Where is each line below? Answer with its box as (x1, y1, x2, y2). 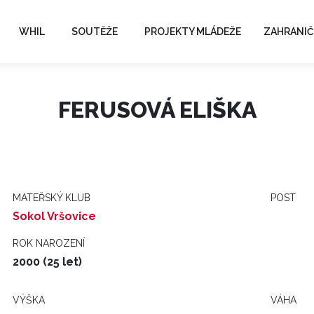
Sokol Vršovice (13, 210, 96, 223)
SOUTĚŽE (71, 25, 118, 37)
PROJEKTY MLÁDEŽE (144, 25, 241, 37)
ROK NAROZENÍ (13, 238, 85, 249)
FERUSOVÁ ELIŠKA (57, 97, 257, 123)
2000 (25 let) (13, 255, 82, 268)
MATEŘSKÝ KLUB (13, 192, 90, 203)
